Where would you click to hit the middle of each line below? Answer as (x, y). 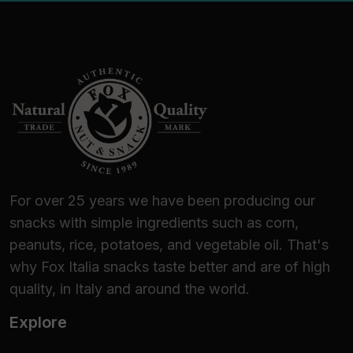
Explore (38, 322)
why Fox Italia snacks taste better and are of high (170, 266)
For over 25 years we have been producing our (162, 200)
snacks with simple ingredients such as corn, (154, 222)
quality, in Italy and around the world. (130, 288)
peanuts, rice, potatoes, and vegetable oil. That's (169, 244)
